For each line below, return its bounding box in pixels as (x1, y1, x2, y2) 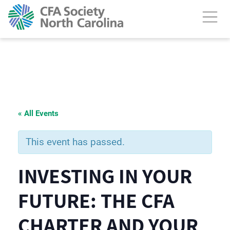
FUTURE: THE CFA (18, 187, 175, 214)
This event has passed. (26, 136, 125, 148)
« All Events (18, 109, 59, 118)
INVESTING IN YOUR (18, 162, 192, 189)
